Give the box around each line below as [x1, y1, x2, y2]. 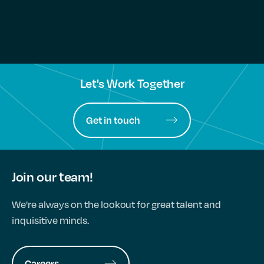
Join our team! [12, 168, 93, 184]
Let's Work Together [80, 75, 184, 91]
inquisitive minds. [12, 213, 89, 227]
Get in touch [86, 113, 140, 126]
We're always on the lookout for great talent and [12, 197, 222, 211]
